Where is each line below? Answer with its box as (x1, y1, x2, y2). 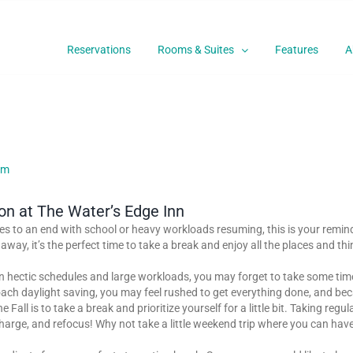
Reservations (67, 43, 131, 56)
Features (275, 43, 318, 56)
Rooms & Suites (158, 43, 234, 56)
